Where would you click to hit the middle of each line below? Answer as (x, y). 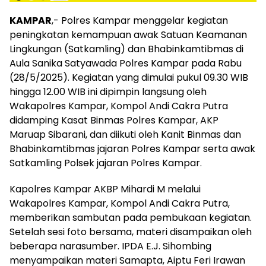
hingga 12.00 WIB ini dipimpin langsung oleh (108, 91)
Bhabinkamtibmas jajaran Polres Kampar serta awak (132, 148)
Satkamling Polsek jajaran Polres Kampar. (106, 163)
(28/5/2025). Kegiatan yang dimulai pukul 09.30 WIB (129, 77)
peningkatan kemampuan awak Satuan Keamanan (128, 34)
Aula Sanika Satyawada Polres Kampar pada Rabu (126, 63)
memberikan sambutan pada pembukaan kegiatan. (131, 217)
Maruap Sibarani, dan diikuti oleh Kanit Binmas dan (125, 134)
